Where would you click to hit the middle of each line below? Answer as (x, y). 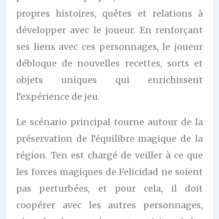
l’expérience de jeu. (58, 96)
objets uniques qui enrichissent (109, 80)
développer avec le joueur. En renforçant (109, 30)
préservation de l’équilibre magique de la (109, 138)
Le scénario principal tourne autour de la (109, 122)
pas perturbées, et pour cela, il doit (109, 188)
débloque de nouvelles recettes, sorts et (109, 63)
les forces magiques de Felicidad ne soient (109, 172)
